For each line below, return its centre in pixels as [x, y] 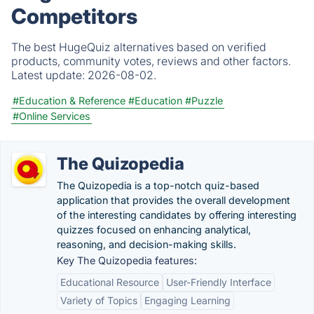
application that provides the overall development [173, 200]
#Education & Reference [69, 101]
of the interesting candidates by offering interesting [177, 215]
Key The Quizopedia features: [127, 260]
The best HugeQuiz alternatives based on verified [139, 47]
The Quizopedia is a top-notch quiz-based [158, 185]
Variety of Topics [99, 300]
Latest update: [49, 75]
